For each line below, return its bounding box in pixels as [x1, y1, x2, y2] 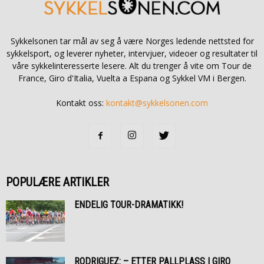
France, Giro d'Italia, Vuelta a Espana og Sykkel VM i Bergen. [18, 72, 246, 84]
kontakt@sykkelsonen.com [106, 97, 208, 109]
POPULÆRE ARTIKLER [6, 175, 109, 190]
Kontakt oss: [56, 97, 106, 109]
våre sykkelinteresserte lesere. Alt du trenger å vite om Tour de [12, 60, 252, 72]
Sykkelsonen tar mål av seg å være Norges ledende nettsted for [10, 35, 254, 47]
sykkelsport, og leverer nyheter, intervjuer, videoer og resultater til [6, 48, 258, 60]
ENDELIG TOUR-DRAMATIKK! [74, 199, 183, 211]
